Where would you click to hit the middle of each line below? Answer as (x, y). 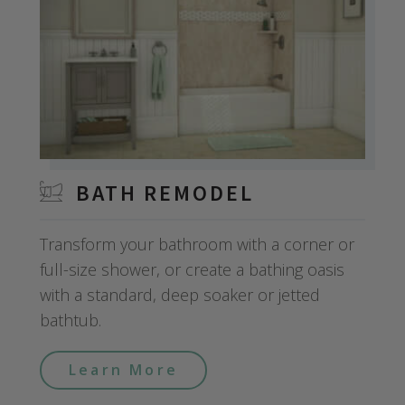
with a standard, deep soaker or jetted (180, 294)
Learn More (123, 369)
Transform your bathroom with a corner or (197, 244)
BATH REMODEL (165, 193)
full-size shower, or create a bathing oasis (192, 269)
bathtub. (71, 320)
